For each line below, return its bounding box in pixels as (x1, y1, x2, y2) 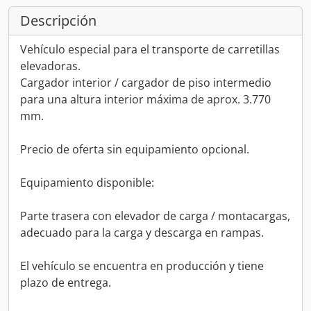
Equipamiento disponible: (20, 175, 154, 190)
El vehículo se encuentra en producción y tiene (20, 258, 264, 274)
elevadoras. (20, 58, 81, 74)
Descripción (20, 11, 96, 30)
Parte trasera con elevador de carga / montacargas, (20, 208, 290, 224)
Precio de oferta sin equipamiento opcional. (20, 142, 249, 157)
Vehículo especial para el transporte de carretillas (20, 42, 280, 57)
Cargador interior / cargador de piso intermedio (20, 75, 271, 90)
